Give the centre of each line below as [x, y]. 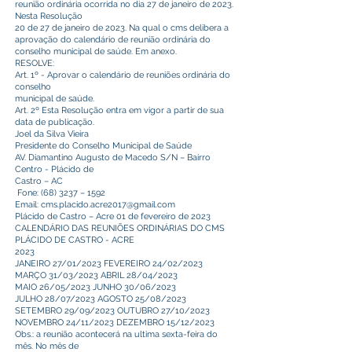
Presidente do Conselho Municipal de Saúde [103, 146]
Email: [28, 205]
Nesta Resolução [49, 16]
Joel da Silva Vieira [52, 134]
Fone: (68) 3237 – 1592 [60, 193]
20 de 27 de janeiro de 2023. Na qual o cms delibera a [122, 28]
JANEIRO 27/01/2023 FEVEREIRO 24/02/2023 [109, 264]
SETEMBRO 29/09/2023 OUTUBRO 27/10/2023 [112, 311]
